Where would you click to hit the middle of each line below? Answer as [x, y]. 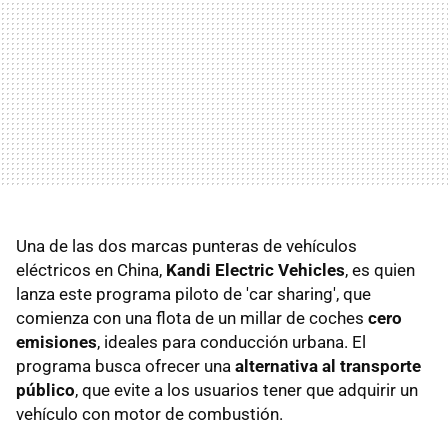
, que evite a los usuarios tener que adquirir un [246, 390]
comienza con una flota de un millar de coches [192, 318]
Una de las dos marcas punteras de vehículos [186, 246]
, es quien [380, 270]
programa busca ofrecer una [125, 366]
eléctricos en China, [91, 270]
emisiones [56, 342]
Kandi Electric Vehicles [255, 270]
